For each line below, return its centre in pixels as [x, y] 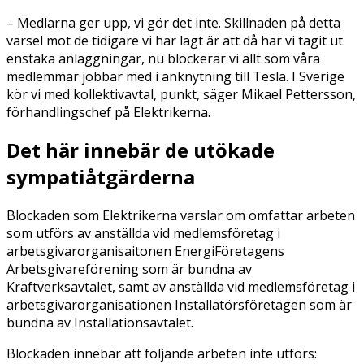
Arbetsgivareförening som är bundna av [129, 269]
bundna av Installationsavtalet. [100, 323]
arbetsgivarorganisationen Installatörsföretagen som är [179, 305]
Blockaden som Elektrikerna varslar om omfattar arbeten [181, 216]
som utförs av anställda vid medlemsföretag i [143, 234]
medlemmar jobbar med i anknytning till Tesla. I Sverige [175, 76]
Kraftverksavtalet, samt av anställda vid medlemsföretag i [181, 287]
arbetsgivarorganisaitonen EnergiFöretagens [145, 251]
